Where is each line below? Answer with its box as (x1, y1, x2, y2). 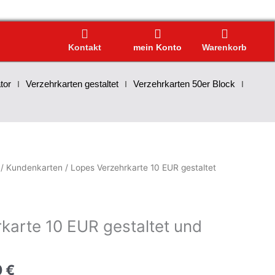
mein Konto (133, 42, 182, 53)
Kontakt (68, 42, 102, 53)
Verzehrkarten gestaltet (25, 78, 118, 89)
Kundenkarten (6, 162, 63, 172)
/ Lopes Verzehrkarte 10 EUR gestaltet (63, 162, 216, 172)
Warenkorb (202, 42, 247, 53)
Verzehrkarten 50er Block (133, 78, 235, 89)
